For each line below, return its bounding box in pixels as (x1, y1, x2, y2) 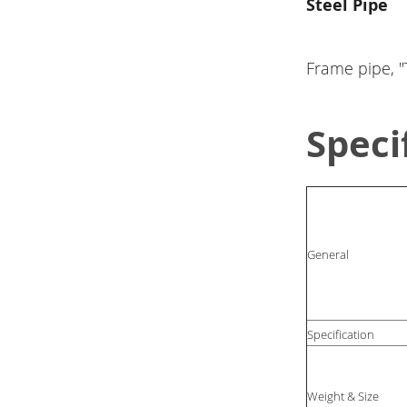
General (307, 246, 350, 263)
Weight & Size (307, 388, 380, 405)
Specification (307, 326, 375, 343)
